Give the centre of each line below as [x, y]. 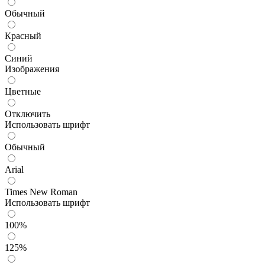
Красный [23, 35]
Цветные [23, 91]
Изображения [32, 69]
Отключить [28, 114]
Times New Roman [41, 192]
